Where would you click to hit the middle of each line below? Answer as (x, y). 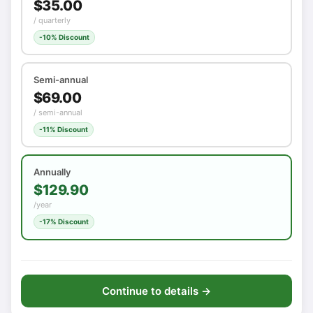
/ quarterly (52, 20)
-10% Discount (64, 37)
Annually (52, 172)
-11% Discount (63, 129)
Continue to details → (156, 291)
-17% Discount (64, 222)
